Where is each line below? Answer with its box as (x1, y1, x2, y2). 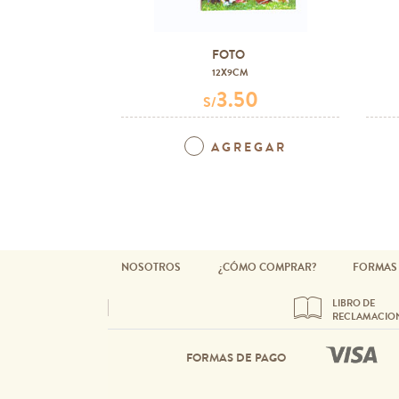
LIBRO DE (332, 296, 376, 310)
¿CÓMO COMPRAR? (217, 258, 316, 275)
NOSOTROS (120, 258, 181, 275)
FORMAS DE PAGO (185, 348, 286, 366)
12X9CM (212, 64, 249, 80)
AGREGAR (210, 137, 287, 157)
